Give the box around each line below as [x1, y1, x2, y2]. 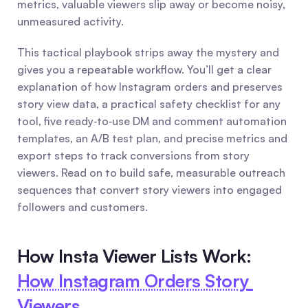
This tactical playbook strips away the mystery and [17, 45, 279, 59]
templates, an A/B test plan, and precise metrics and [17, 131, 287, 145]
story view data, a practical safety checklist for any [17, 97, 280, 111]
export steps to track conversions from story [17, 148, 250, 162]
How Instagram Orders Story [17, 269, 249, 291]
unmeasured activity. [17, 14, 124, 28]
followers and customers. [17, 200, 148, 214]
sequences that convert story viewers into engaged [17, 183, 282, 197]
